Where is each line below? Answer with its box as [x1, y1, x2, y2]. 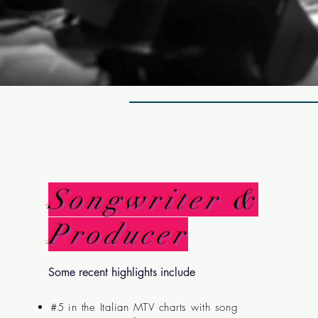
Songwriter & [48, 182, 259, 216]
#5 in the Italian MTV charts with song [50, 300, 238, 314]
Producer [48, 217, 189, 251]
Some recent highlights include [48, 265, 196, 280]
